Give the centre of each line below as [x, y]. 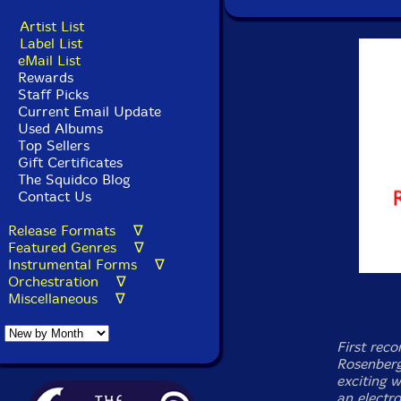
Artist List [52, 26]
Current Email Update [87, 111]
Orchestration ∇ [67, 282]
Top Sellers [54, 145]
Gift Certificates [70, 162]
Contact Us [52, 196]
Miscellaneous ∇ [67, 299]
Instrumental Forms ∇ [86, 264]
